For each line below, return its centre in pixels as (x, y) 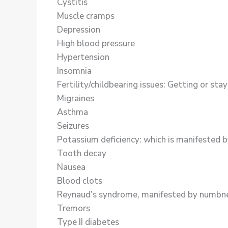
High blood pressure (96, 44)
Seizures (73, 126)
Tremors (74, 209)
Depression (79, 30)
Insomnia (74, 71)
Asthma (73, 112)
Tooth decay (82, 154)
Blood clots (80, 181)
